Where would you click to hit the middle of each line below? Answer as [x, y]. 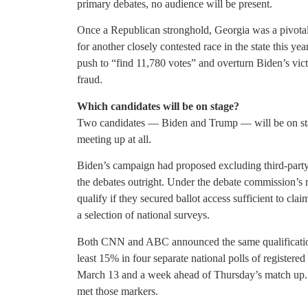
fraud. [90, 80]
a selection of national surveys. [143, 215]
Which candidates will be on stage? [158, 106]
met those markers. [118, 291]
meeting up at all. [114, 139]
